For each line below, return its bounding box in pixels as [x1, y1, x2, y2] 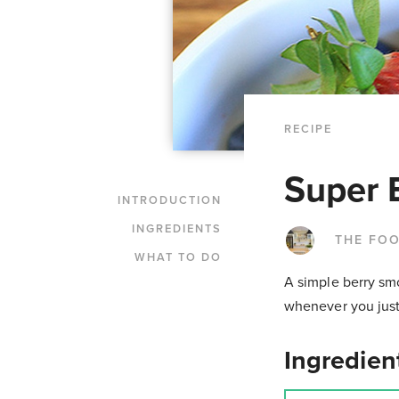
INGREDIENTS [132, 221, 222, 236]
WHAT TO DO [134, 249, 222, 265]
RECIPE [284, 121, 332, 136]
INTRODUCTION [118, 192, 222, 208]
